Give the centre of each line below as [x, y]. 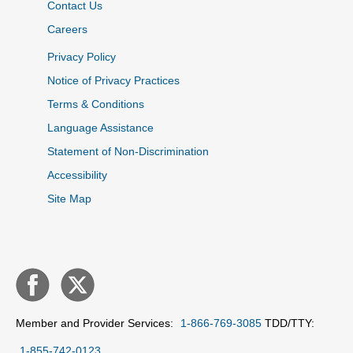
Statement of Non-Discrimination [128, 151]
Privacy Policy [82, 57]
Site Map [69, 199]
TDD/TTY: [288, 323]
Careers [67, 29]
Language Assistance [100, 128]
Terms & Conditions [96, 104]
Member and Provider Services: [95, 323]
